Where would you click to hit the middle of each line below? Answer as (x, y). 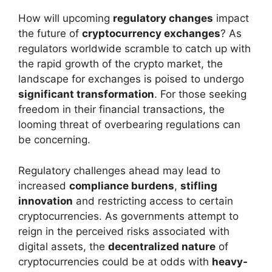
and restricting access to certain (153, 201)
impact (231, 19)
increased (44, 185)
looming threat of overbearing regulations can (129, 125)
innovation (46, 201)
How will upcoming (66, 19)
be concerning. (54, 140)
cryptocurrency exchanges (151, 34)
